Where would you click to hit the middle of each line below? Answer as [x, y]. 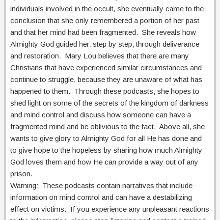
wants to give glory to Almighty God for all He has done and [106, 138]
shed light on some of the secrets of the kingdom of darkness [110, 103]
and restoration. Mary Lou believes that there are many [100, 56]
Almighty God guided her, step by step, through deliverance [105, 44]
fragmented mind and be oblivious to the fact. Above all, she [108, 126]
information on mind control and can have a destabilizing [101, 197]
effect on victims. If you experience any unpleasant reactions [110, 209]
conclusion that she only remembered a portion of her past [105, 20]
